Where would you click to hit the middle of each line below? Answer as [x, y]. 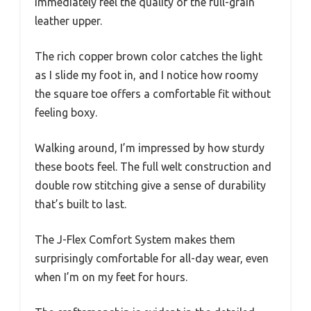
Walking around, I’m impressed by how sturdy [150, 148]
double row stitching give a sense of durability [150, 186]
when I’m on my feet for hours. [111, 277]
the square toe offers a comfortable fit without [153, 94]
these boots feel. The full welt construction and [153, 167]
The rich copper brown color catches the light [149, 57]
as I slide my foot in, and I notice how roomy [146, 75]
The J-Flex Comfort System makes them [135, 240]
